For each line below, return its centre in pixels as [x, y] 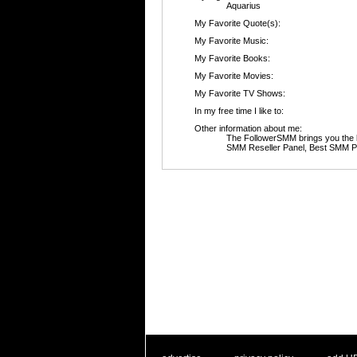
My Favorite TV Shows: [240, 93]
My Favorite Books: [232, 58]
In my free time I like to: [239, 111]
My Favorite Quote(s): [237, 23]
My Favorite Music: [231, 41]
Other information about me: [248, 128]
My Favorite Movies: [234, 76]
